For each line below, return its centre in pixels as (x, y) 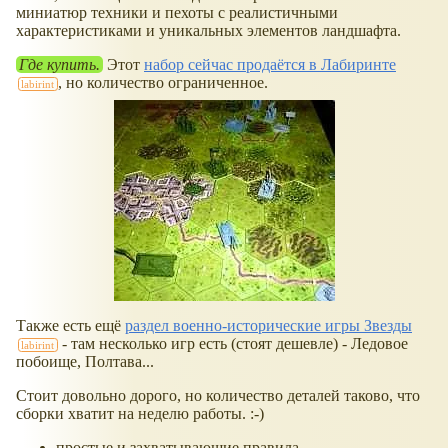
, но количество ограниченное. (162, 83)
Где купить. (59, 65)
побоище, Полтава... (85, 362)
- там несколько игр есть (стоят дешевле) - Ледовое (232, 344)
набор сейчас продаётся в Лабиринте (270, 65)
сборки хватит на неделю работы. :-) (140, 414)
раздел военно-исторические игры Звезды (268, 326)
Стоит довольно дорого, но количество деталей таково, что (218, 396)
